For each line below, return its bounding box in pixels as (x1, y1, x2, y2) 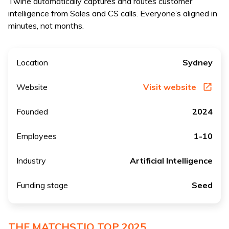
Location (16, 57, 48, 67)
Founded (16, 106, 48, 117)
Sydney (182, 57, 213, 67)
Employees (16, 131, 57, 141)
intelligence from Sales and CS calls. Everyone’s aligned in (8, 8, 217, 18)
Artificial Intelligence (130, 155, 213, 166)
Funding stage (16, 180, 68, 190)
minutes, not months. (8, 20, 84, 31)
